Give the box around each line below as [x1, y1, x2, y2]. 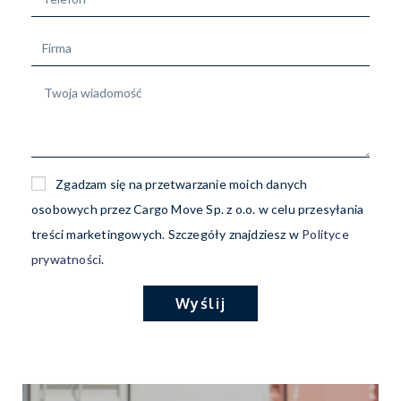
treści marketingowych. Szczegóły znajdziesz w [31, 226, 303, 242]
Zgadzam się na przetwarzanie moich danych [55, 175, 308, 192]
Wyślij [175, 294, 226, 312]
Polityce [302, 226, 349, 242]
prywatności [31, 251, 102, 267]
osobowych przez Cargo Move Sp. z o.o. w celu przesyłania [31, 200, 364, 217]
